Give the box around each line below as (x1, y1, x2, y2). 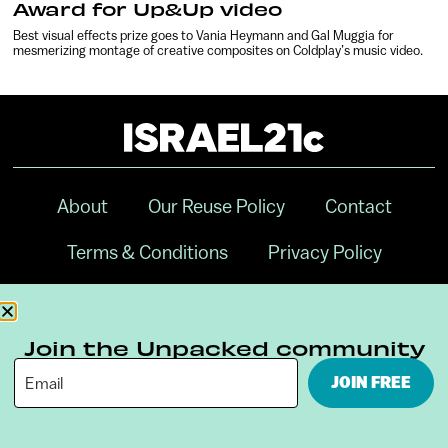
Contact (324, 195, 392, 218)
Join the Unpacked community (23, 334, 425, 360)
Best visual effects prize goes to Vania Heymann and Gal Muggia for (13, 27, 395, 43)
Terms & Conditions (66, 241, 228, 264)
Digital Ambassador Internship (99, 287, 349, 310)
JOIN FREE (331, 372, 412, 392)
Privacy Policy (267, 241, 382, 264)
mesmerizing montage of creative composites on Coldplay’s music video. (13, 42, 424, 58)
